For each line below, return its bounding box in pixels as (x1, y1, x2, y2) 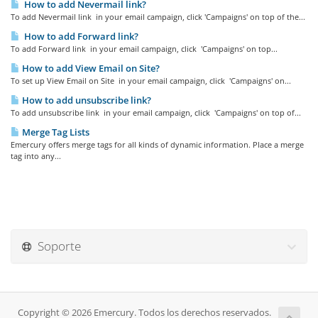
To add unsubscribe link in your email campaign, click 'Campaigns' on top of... (11, 107, 301, 118)
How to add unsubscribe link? (20, 94, 151, 106)
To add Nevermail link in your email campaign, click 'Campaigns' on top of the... (11, 11, 305, 22)
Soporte (32, 238, 81, 254)
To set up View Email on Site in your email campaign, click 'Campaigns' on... (11, 75, 291, 86)
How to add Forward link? (20, 30, 138, 43)
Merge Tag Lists (20, 126, 89, 138)
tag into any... (11, 150, 61, 161)
